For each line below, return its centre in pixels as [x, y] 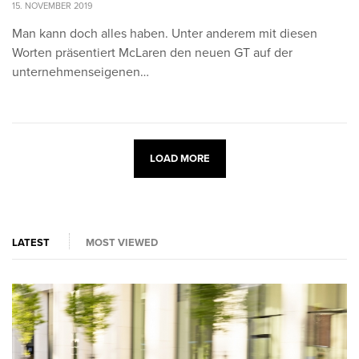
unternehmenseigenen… [81, 73]
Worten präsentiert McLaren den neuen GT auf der [152, 53]
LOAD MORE [179, 158]
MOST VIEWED [122, 242]
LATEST [31, 242]
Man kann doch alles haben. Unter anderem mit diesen [165, 34]
